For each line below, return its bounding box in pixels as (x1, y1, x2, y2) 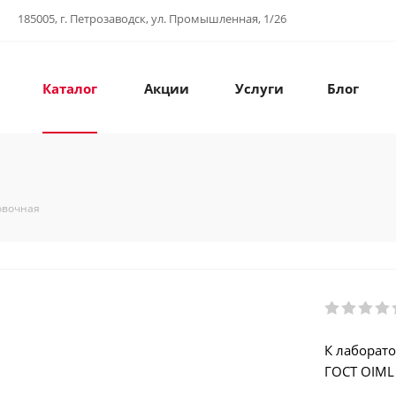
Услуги (234, 80, 284, 97)
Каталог (42, 80, 97, 97)
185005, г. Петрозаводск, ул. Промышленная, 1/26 (18, 11, 286, 27)
